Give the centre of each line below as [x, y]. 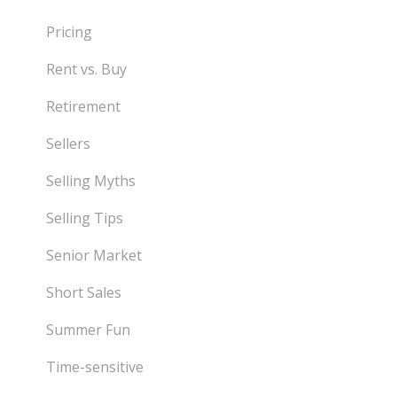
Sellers [69, 144]
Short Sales [84, 293]
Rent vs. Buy [87, 70]
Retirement [84, 107]
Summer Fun [89, 330]
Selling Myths [91, 181]
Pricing [70, 32]
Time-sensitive [95, 367]
